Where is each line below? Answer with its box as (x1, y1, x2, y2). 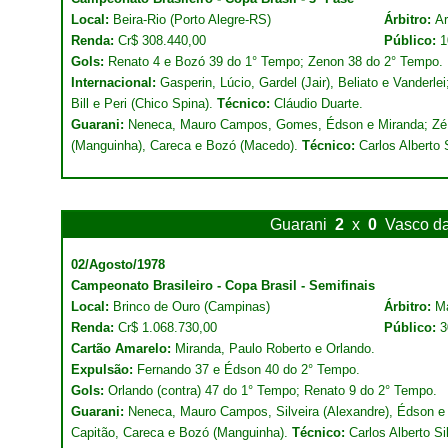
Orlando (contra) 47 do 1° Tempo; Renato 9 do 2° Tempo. (108, 383, 437, 398)
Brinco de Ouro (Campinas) (109, 299, 270, 314)
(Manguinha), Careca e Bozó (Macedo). (71, 138, 302, 153)
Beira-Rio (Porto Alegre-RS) (109, 12, 271, 27)
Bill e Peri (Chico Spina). (71, 96, 217, 111)
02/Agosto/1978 (71, 257, 165, 272)
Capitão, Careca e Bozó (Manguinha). (71, 425, 292, 440)
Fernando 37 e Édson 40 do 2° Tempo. (133, 362, 360, 377)
